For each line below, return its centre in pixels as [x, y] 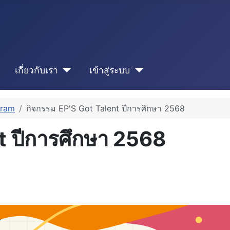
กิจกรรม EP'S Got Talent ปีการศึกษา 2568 [106, 109]
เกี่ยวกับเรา [36, 70]
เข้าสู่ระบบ [110, 70]
